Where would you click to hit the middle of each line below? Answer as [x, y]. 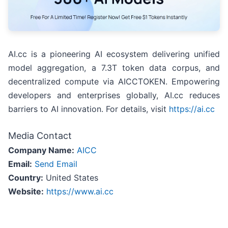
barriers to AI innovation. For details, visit [89, 109]
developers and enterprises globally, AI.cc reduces [114, 95]
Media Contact [40, 135]
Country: [26, 177]
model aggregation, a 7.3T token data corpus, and [114, 67]
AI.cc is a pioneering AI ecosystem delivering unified [114, 54]
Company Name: [41, 150]
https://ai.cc [192, 109]
